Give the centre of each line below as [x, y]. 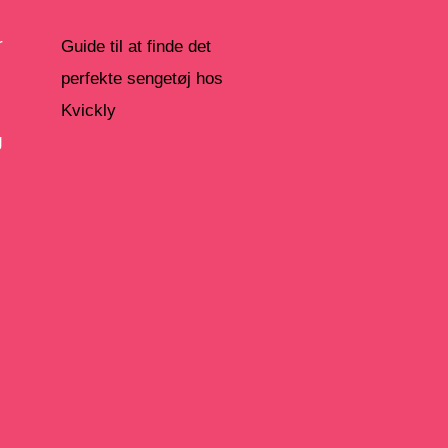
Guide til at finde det [136, 46]
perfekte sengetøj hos [142, 78]
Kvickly [88, 110]
